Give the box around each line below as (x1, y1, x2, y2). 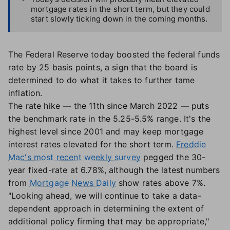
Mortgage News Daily (29, 178, 116, 188)
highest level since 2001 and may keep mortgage (8, 126, 204, 137)
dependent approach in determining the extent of (8, 203, 204, 214)
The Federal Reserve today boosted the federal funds (8, 49, 220, 60)
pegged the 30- (140, 152, 206, 162)
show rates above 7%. (116, 178, 206, 188)
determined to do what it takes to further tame (8, 75, 195, 85)
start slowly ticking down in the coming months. (31, 14, 208, 24)
